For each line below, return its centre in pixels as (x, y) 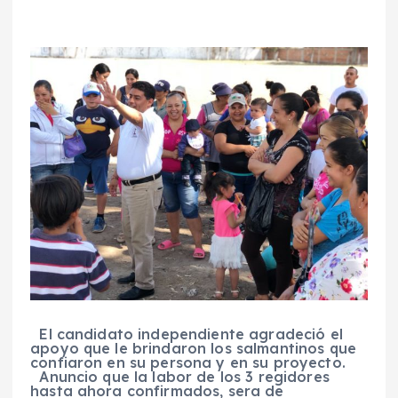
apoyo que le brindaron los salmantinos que (193, 349)
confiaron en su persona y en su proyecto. (188, 363)
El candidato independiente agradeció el (187, 334)
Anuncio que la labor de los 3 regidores (180, 377)
